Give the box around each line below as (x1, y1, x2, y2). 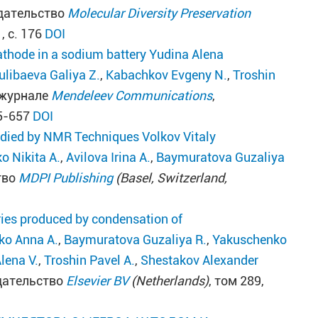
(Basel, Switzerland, (113, 170, 228, 185)
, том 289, (209, 273, 265, 288)
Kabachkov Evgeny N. (106, 67, 228, 82)
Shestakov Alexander (141, 253, 259, 268)
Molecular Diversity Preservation (67, 6, 251, 21)
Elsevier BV (66, 273, 129, 288)
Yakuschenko (212, 232, 287, 247)
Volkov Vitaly (142, 129, 216, 144)
